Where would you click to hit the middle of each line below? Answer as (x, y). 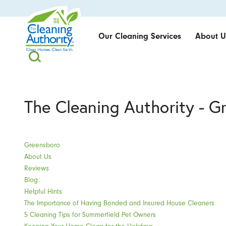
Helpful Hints (43, 191)
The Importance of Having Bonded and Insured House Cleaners (120, 203)
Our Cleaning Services (139, 36)
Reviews (37, 168)
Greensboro (42, 145)
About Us (38, 156)
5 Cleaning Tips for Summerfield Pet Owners (90, 214)
